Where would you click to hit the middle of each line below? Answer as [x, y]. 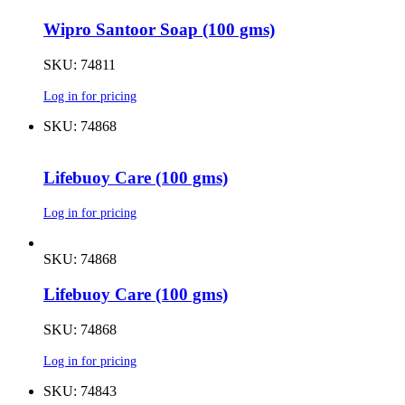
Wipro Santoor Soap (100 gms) [159, 30]
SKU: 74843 [80, 391]
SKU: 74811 [80, 64]
